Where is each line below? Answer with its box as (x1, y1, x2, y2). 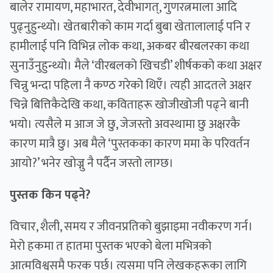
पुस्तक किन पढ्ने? (10, 185, 93, 206)
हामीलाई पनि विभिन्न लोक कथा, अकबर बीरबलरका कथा (10, 36, 249, 57)
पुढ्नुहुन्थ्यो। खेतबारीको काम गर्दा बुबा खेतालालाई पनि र (10, 16, 250, 38)
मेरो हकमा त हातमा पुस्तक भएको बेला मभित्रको (10, 236, 211, 257)
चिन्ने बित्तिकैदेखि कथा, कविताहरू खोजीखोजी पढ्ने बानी (10, 94, 249, 116)
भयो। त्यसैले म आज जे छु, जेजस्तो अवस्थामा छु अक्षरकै (10, 114, 240, 135)
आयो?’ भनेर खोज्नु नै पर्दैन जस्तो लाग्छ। (10, 153, 174, 174)
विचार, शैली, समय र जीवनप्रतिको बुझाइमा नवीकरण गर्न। (10, 216, 253, 238)
